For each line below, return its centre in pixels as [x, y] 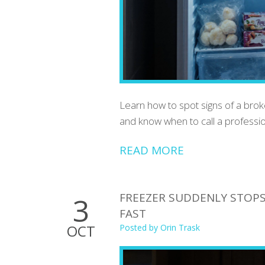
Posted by [140, 227]
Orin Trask [180, 227]
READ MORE [152, 150]
